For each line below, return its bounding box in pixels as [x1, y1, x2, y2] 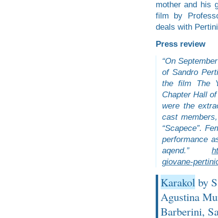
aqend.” [162, 146, 212, 156]
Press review [155, 39, 205, 49]
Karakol [160, 175, 195, 190]
